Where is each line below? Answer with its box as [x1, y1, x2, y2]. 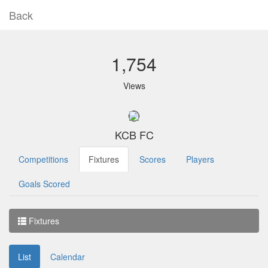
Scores [139, 153, 166, 165]
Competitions [19, 153, 68, 165]
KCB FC [114, 127, 154, 142]
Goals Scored [19, 178, 70, 190]
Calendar [50, 251, 85, 263]
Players [186, 153, 214, 165]
